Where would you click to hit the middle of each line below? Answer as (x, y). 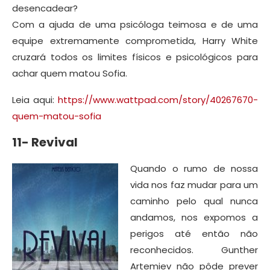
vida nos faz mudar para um (194, 184)
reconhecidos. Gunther (194, 250)
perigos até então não (194, 233)
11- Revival (45, 142)
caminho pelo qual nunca (194, 201)
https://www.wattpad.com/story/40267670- (158, 99)
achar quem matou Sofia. (70, 73)
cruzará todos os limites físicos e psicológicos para (135, 57)
